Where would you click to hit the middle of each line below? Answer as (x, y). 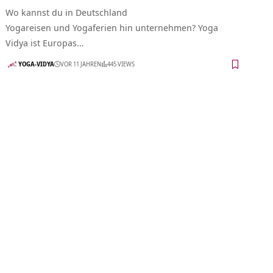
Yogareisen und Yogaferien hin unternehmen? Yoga (112, 27)
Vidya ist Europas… (45, 42)
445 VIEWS (121, 64)
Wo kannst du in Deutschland (67, 12)
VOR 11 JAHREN (81, 64)
